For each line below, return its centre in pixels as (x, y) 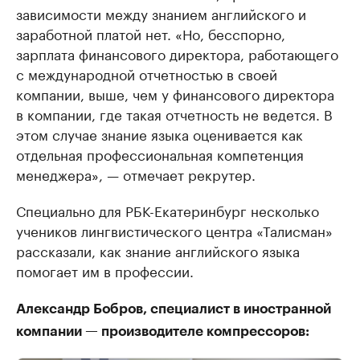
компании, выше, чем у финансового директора (175, 93)
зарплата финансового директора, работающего (177, 53)
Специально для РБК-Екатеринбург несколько (168, 210)
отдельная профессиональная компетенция (160, 153)
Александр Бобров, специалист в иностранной (174, 309)
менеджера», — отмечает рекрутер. (136, 174)
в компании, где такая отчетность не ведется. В (174, 113)
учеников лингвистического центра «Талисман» (174, 230)
